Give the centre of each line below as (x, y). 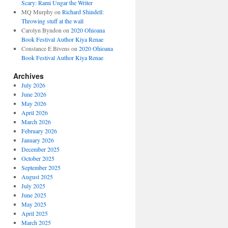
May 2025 (34, 204)
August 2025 (37, 177)
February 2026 (39, 131)
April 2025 (34, 213)
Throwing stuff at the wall (52, 21)
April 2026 (34, 112)
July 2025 (33, 186)
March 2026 (36, 122)
